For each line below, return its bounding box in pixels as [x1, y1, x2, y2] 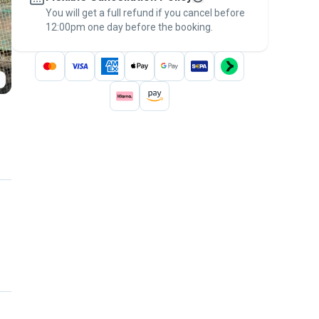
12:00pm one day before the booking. [46, 21, 213, 33]
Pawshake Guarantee [98, 7, 196, 19]
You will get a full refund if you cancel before [46, 7, 245, 19]
